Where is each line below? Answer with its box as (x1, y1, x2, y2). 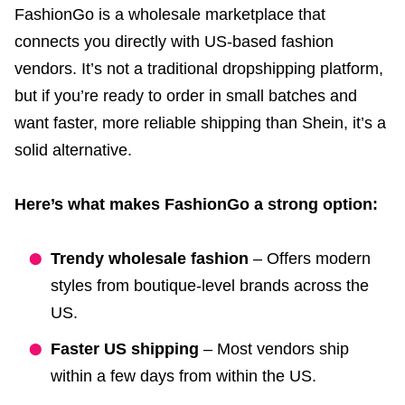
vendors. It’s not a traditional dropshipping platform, (14, 59, 383, 78)
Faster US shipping (51, 339, 199, 358)
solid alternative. (14, 140, 132, 159)
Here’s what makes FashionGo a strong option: (14, 194, 378, 213)
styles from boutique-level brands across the (51, 276, 369, 295)
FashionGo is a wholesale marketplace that (14, 5, 325, 24)
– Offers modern (249, 249, 371, 268)
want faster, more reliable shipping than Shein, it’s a (14, 113, 386, 132)
